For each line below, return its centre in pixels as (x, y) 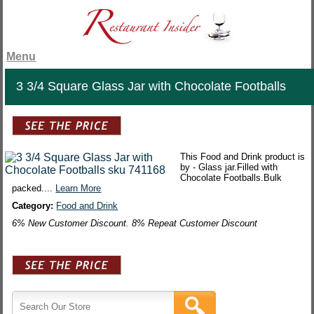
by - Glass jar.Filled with (229, 168)
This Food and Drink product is (243, 157)
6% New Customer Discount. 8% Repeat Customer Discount (135, 224)
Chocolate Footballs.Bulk (231, 178)
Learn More (78, 189)
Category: (34, 206)
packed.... (34, 189)
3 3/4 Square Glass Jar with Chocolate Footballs (151, 87)
